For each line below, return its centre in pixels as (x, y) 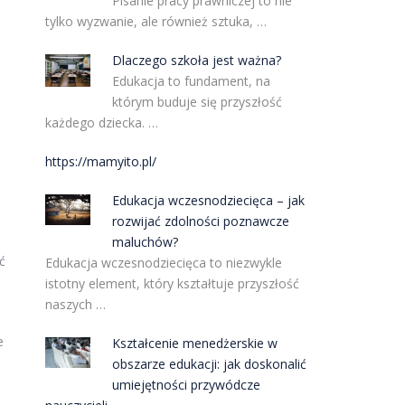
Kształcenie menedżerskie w (195, 343)
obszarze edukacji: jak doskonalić (210, 364)
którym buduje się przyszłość (198, 102)
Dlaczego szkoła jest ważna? (197, 60)
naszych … (75, 304)
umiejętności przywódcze (187, 385)
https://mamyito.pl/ (100, 161)
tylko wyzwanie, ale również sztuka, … (155, 21)
